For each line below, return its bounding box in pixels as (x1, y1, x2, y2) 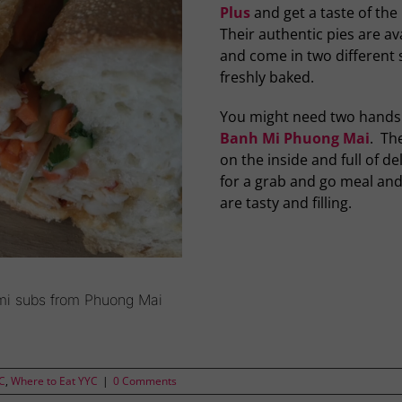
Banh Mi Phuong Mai (219, 128, 370, 149)
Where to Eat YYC (11, 372, 99, 389)
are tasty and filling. (219, 193, 352, 214)
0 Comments (113, 372, 178, 389)
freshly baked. (219, 67, 314, 88)
